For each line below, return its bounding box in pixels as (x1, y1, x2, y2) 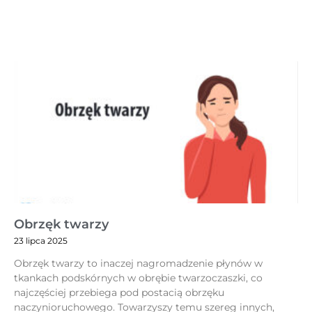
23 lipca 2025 (14, 235, 68, 247)
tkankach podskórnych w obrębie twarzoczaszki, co (14, 272, 263, 285)
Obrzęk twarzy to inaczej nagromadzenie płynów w (14, 257, 263, 270)
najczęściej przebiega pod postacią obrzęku (14, 286, 224, 299)
